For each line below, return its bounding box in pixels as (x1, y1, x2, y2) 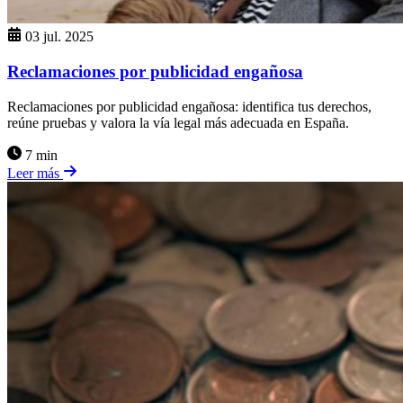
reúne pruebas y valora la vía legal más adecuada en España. (7, 114, 349, 130)
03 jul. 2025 (25, 29, 94, 45)
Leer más (7, 165, 63, 181)
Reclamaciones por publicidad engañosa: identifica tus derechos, (7, 98, 372, 114)
